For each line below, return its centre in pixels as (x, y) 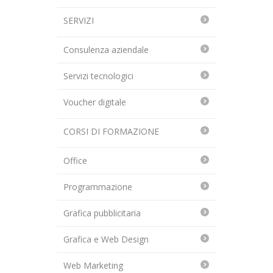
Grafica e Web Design (106, 239)
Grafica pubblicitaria (102, 213)
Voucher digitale (95, 102)
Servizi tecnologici (98, 76)
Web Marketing (93, 265)
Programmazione (98, 186)
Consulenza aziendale (106, 49)
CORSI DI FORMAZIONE (111, 131)
